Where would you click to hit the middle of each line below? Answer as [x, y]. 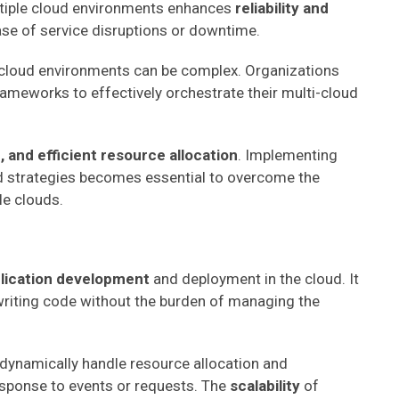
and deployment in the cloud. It [256, 279]
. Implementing [288, 155]
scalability [265, 386]
